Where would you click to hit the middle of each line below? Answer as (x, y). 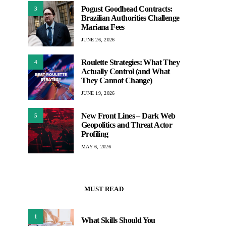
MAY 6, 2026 (96, 146)
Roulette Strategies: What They (130, 62)
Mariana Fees (103, 27)
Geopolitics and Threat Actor (127, 125)
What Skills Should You (118, 220)
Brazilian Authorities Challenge (130, 18)
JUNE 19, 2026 (98, 93)
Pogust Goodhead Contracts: (127, 9)
